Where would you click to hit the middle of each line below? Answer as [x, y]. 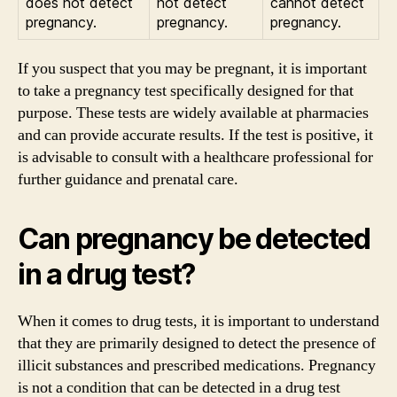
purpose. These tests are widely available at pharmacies [193, 113]
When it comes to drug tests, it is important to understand [198, 321]
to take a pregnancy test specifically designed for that [186, 91]
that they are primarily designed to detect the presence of [197, 343]
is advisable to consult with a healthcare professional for [195, 157]
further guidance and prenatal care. [128, 179]
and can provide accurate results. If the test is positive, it [195, 135]
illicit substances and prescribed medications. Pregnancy [197, 366]
